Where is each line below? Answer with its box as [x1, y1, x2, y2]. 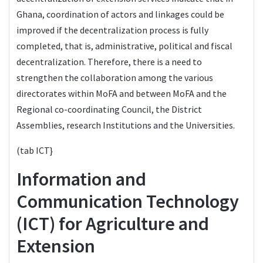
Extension [16, 234, 95, 258]
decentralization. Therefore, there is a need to [16, 55, 202, 68]
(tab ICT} [16, 144, 53, 156]
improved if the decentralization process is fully [16, 23, 208, 36]
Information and [16, 167, 146, 191]
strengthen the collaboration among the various [16, 71, 213, 83]
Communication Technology [16, 189, 239, 213]
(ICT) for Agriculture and [16, 211, 209, 235]
